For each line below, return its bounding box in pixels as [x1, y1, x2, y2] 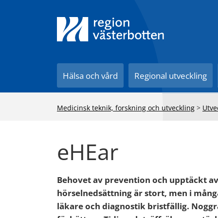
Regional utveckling [134, 70, 207, 81]
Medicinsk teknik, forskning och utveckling [57, 103, 195, 112]
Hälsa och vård [63, 70, 118, 81]
